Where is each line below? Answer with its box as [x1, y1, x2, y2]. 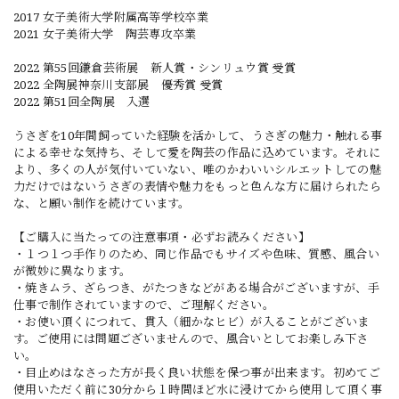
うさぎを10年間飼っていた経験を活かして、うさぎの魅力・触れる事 [13, 127, 383, 144]
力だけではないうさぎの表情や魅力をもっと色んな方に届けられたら [13, 178, 381, 195]
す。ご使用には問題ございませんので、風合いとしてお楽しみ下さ [13, 330, 369, 347]
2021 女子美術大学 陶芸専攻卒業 [13, 26, 197, 43]
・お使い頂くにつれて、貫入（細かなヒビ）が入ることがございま [13, 313, 370, 330]
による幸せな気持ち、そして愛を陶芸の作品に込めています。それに [13, 144, 380, 161]
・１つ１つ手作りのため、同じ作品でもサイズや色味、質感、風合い [13, 246, 379, 263]
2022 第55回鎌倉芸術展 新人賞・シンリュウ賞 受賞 [13, 60, 296, 77]
